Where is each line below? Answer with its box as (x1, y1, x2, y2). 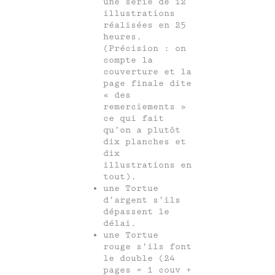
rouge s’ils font (103, 241, 192, 252)
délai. (103, 218, 136, 229)
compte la (103, 55, 153, 66)
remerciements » (103, 101, 186, 112)
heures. (103, 31, 142, 42)
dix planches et (103, 136, 186, 147)
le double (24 (103, 253, 175, 264)
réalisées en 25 (103, 20, 186, 31)
